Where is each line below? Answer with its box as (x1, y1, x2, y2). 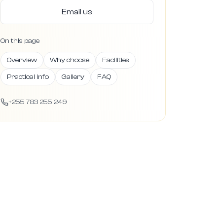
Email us (62, 7, 92, 16)
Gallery (62, 73, 84, 81)
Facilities (102, 56, 129, 64)
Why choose (50, 56, 89, 64)
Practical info (7, 73, 49, 81)
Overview (7, 56, 37, 64)
